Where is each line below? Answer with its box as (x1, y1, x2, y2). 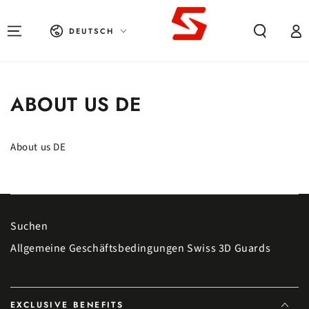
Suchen (10, 219, 48, 234)
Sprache (50, 20, 74, 29)
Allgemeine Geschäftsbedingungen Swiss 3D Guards (10, 241, 271, 256)
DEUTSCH (69, 25, 114, 37)
